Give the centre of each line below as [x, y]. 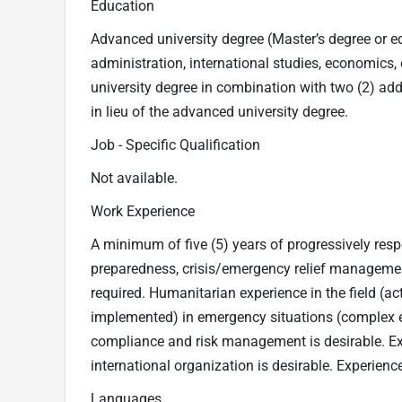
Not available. [134, 178]
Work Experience [143, 211]
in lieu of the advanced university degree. [219, 112]
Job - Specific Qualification [175, 145]
